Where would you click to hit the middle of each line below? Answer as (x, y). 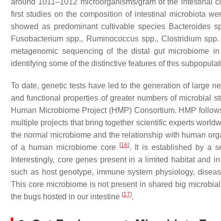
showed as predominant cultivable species (90, 26)
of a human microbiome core (65, 147)
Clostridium (181, 39)
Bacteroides (189, 26)
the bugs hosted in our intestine (66, 197)
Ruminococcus (112, 39)
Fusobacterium (37, 39)
